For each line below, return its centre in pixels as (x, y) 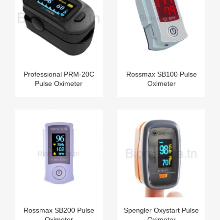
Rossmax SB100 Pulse (161, 74)
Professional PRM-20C (59, 74)
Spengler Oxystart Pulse (161, 210)
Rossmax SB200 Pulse (59, 210)
